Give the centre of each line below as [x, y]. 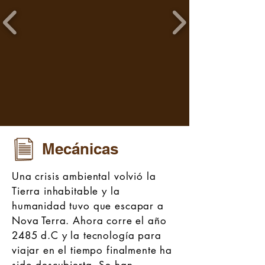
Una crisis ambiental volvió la [84, 176]
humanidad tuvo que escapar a [88, 206]
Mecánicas [80, 149]
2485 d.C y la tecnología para [87, 235]
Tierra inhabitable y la [66, 191]
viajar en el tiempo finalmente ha [92, 250]
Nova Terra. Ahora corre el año [89, 221]
